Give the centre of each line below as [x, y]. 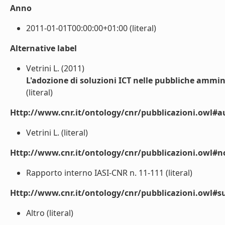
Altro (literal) [50, 213]
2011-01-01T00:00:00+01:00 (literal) [91, 28]
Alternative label [43, 48]
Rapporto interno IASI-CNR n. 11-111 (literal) [109, 173]
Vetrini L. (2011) [55, 68]
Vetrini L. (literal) [57, 133]
